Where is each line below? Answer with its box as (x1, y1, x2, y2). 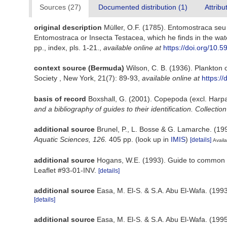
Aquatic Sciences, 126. (34, 135, 107, 143)
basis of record (34, 94, 86, 103)
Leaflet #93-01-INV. (34, 166, 98, 174)
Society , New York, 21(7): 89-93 (34, 74, 138, 82)
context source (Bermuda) (34, 64, 124, 72)
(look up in (133, 135, 171, 143)
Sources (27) (40, 3, 81, 11)
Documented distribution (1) (98, 3, 187, 11)
